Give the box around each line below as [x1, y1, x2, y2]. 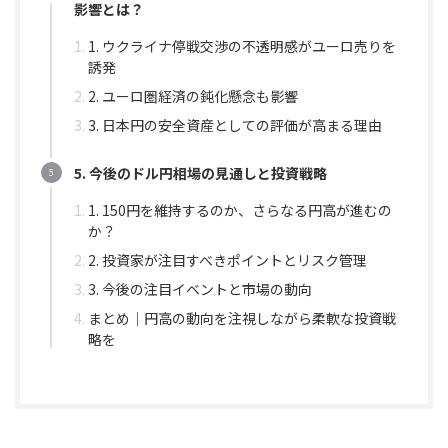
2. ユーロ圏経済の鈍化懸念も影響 [88, 86, 298, 107]
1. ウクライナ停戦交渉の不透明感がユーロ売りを [88, 35, 396, 56]
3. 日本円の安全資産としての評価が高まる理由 [88, 115, 382, 136]
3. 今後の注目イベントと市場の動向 [88, 279, 312, 300]
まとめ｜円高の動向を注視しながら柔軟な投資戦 [88, 308, 396, 329]
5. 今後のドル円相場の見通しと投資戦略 [74, 162, 327, 183]
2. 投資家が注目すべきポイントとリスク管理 [88, 249, 367, 270]
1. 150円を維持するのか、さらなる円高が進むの [88, 199, 392, 220]
